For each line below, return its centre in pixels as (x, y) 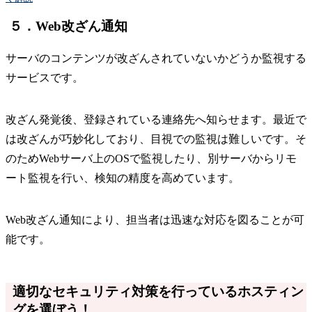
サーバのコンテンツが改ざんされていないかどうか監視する (156, 58)
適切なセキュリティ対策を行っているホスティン (158, 292)
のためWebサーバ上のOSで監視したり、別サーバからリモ (151, 159)
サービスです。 (45, 78)
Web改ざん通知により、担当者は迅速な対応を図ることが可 (155, 220)
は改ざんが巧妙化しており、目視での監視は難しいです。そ (156, 139)
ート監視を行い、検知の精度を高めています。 (123, 178)
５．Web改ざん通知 (68, 26)
